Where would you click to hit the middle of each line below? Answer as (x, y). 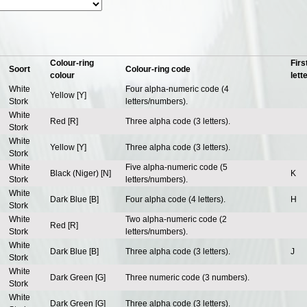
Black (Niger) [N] (81, 174)
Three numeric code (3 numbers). (187, 278)
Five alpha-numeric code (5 (176, 168)
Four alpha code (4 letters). (175, 200)
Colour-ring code (158, 70)
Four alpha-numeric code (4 (177, 89)
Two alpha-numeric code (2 (176, 220)
